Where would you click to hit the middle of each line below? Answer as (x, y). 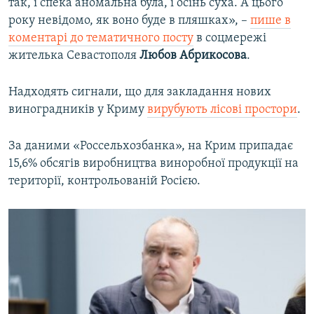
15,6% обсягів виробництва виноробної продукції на (153, 163)
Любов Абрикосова (193, 55)
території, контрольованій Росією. (104, 181)
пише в (271, 20)
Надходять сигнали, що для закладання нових (140, 92)
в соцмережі (230, 38)
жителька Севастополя (74, 55)
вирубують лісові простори (222, 109)
